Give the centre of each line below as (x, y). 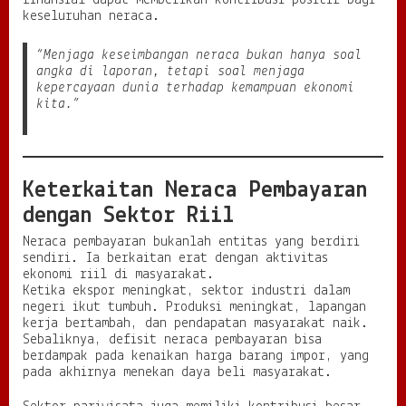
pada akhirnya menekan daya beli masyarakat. (177, 373)
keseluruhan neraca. (91, 17)
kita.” (58, 105)
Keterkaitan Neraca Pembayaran (195, 191)
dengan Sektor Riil (128, 217)
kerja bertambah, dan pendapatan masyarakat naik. (195, 324)
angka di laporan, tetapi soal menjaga (170, 72)
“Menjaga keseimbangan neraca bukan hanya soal (199, 56)
